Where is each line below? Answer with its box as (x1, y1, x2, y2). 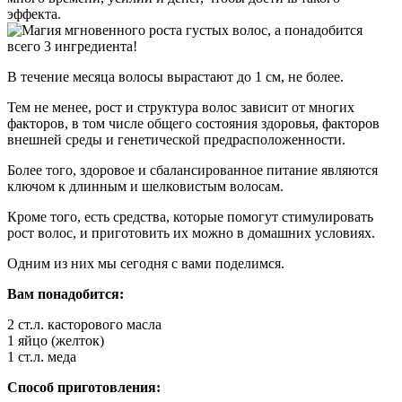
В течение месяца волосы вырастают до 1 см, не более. (7, 68, 344, 84)
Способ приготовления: (7, 379, 161, 395)
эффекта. (7, 5, 61, 22)
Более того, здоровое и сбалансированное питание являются (7, 162, 378, 178)
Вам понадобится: (7, 285, 124, 301)
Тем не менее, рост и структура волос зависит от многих (7, 99, 354, 115)
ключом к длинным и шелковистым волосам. (7, 178, 284, 194)
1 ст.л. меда (7, 348, 76, 364)
